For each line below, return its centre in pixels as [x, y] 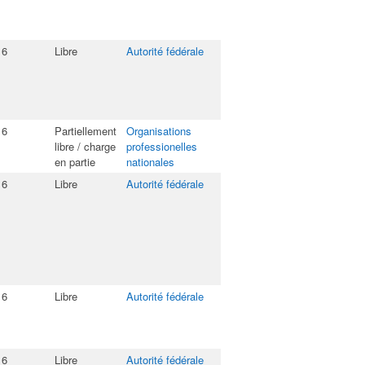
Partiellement [86, 131]
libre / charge [85, 146]
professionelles [162, 146]
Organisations [159, 131]
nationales [150, 162]
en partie [75, 162]
